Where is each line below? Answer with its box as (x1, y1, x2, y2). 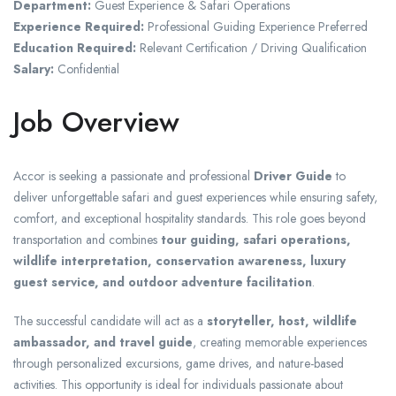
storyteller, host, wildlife (207, 312, 357, 331)
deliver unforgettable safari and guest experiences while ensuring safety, (13, 188, 377, 207)
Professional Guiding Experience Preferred (144, 18, 368, 36)
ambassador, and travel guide (13, 333, 193, 352)
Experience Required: (13, 18, 144, 36)
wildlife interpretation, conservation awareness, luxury (13, 252, 346, 270)
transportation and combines (13, 231, 161, 249)
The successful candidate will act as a (13, 312, 207, 331)
